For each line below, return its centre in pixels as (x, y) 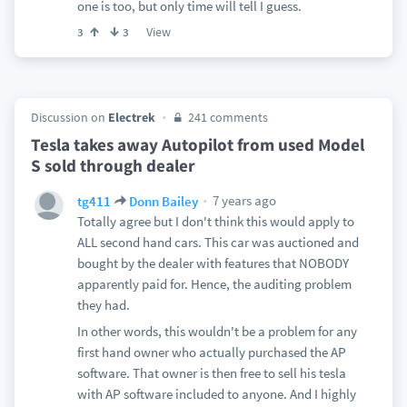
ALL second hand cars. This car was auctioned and (218, 242)
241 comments (226, 117)
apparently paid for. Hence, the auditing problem (214, 284)
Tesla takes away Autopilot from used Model (197, 144)
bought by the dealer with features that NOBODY (213, 263)
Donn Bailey (163, 201)
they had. (103, 305)
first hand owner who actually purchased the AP (211, 352)
